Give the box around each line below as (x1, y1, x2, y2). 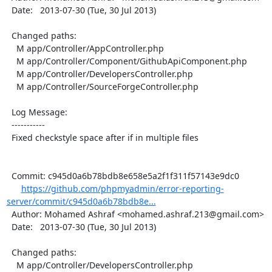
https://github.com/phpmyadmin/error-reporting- (21, 182, 224, 194)
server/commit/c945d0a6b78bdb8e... (6, 195, 156, 207)
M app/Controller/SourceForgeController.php (6, 80, 16, 92)
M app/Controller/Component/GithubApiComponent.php (6, 55, 16, 67)
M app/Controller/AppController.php (6, 42, 16, 54)
